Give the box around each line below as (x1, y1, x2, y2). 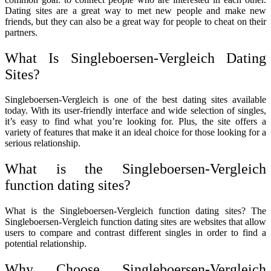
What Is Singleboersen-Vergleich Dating (5, 50, 266, 66)
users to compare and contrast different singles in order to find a (5, 227, 266, 238)
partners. (5, 27, 38, 38)
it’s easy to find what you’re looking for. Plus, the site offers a (5, 116, 266, 127)
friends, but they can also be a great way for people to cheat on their (5, 16, 266, 27)
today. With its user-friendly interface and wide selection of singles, (5, 105, 266, 116)
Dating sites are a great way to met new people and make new (5, 5, 266, 16)
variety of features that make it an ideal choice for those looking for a (5, 127, 266, 138)
